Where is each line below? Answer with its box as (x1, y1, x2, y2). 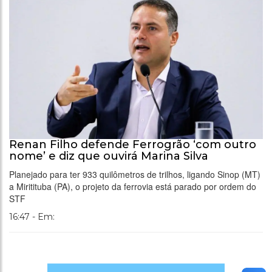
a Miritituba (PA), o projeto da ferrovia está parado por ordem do (9, 180, 256, 193)
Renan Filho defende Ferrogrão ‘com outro (9, 138, 256, 152)
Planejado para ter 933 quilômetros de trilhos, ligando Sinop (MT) (9, 168, 260, 181)
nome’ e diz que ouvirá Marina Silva (9, 149, 208, 163)
